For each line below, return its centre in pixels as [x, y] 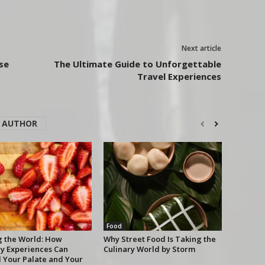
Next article [201, 49]
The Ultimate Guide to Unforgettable [137, 64]
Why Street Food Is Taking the [159, 239]
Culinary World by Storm [149, 249]
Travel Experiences [179, 77]
